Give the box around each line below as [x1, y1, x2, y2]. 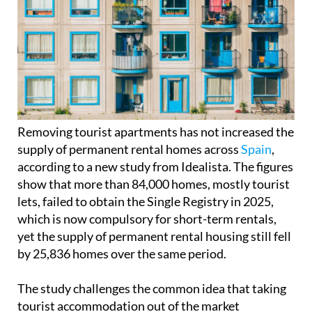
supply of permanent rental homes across [17, 141, 241, 157]
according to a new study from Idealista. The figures [17, 159, 293, 175]
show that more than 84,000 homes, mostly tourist [17, 176, 290, 192]
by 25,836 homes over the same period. [17, 246, 226, 262]
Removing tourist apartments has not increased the [17, 124, 294, 140]
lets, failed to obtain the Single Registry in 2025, [17, 194, 274, 210]
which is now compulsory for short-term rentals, [17, 211, 276, 227]
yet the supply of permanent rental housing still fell [17, 228, 291, 244]
